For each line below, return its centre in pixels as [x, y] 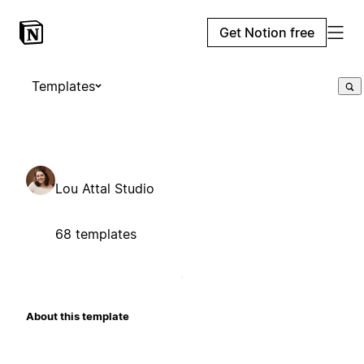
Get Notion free [267, 32]
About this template [78, 316]
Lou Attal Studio [105, 188]
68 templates [96, 234]
